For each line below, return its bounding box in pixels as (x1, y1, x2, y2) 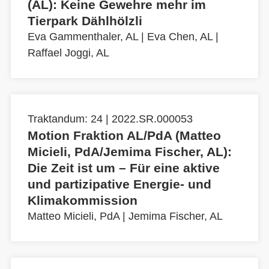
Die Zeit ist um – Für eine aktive (28, 161, 220, 175)
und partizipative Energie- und (28, 177, 211, 192)
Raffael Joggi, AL (28, 47, 109, 59)
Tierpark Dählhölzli (28, 14, 142, 28)
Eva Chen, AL (147, 31, 213, 43)
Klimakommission (28, 193, 138, 208)
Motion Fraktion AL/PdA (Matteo (28, 128, 221, 143)
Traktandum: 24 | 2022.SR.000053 (28, 113, 193, 125)
